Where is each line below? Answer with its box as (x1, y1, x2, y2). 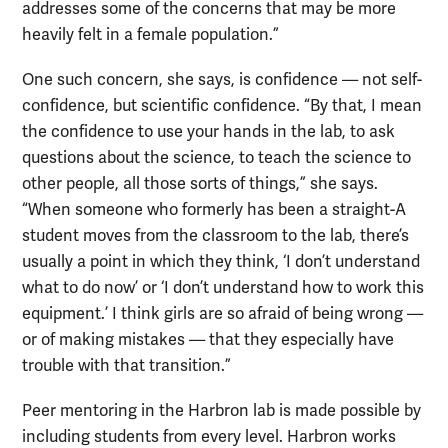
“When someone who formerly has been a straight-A (22, 200, 406, 221)
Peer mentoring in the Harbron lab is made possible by (22, 401, 421, 422)
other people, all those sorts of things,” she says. (22, 174, 378, 195)
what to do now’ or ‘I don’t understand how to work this (22, 278, 424, 299)
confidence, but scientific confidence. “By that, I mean (22, 96, 422, 117)
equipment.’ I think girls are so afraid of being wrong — (22, 304, 423, 325)
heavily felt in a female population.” (22, 24, 279, 45)
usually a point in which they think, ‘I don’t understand (22, 252, 420, 273)
